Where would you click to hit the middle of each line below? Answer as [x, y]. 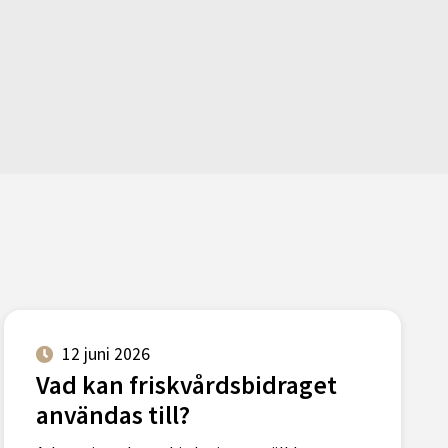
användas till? [113, 415]
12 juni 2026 [106, 354]
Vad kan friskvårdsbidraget [187, 385]
